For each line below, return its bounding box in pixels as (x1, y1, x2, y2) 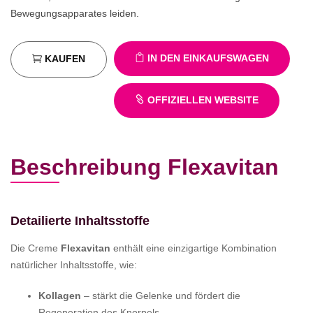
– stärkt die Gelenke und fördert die (81, 289, 240, 301)
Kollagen (38, 289, 81, 301)
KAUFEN (42, 52, 85, 64)
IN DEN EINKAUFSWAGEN (145, 52, 269, 64)
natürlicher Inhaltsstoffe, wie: (10, 259, 137, 270)
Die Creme (10, 242, 61, 254)
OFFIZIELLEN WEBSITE (145, 94, 259, 105)
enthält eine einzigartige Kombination (110, 242, 277, 254)
